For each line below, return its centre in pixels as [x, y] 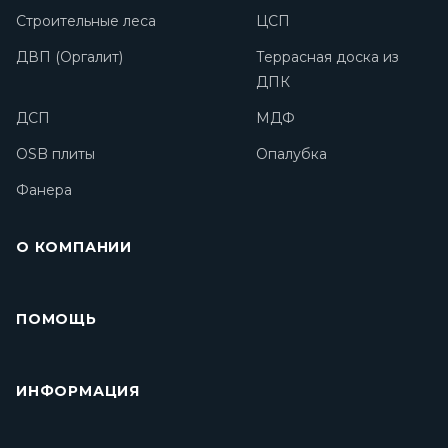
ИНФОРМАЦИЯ [78, 391]
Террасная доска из [327, 57]
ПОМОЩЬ [56, 319]
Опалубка [291, 154]
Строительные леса [86, 21]
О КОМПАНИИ [74, 247]
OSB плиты [55, 154]
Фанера [44, 190]
